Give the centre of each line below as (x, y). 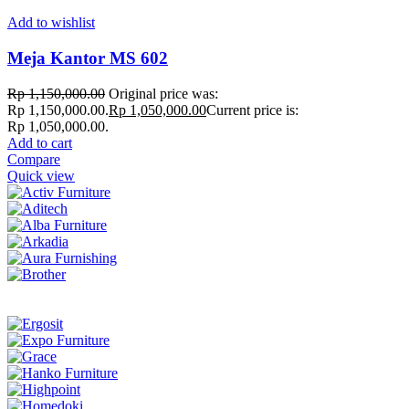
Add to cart (40, 142)
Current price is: (252, 110)
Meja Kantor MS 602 (88, 58)
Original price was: (163, 93)
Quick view (41, 175)
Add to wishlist (51, 23)
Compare (34, 159)
